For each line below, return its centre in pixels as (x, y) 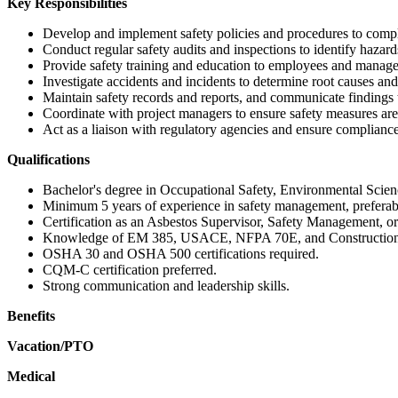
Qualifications (48, 160)
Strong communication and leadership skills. (166, 286)
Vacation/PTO (50, 346)
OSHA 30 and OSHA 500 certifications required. (181, 254)
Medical (31, 377)
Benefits (31, 316)
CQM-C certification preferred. (130, 270)
